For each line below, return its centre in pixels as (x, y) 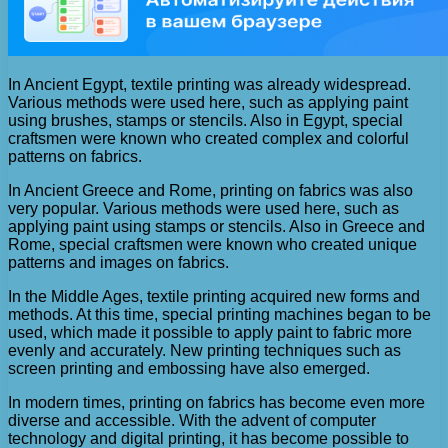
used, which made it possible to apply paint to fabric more (210, 333)
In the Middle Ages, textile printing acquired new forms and (214, 297)
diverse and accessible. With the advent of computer (192, 421)
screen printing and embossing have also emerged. (189, 369)
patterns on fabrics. (75, 157)
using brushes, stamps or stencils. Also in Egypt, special (205, 121)
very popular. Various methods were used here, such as (203, 209)
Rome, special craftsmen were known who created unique (212, 245)
